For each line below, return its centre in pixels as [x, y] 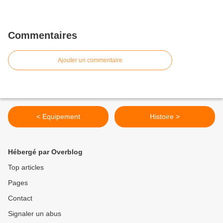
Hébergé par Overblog [45, 152]
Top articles [26, 167]
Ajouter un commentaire [90, 60]
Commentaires [43, 36]
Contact [20, 198]
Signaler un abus [35, 214]
